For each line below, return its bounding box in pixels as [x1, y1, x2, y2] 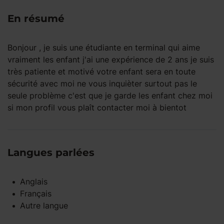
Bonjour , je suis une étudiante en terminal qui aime [7, 42, 200, 52]
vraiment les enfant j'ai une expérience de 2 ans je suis [7, 54, 214, 64]
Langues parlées [7, 146, 94, 158]
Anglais [20, 176, 47, 186]
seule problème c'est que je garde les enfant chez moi [7, 90, 212, 100]
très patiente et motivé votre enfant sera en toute [7, 66, 195, 76]
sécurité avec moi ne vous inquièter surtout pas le [7, 78, 197, 88]
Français [20, 188, 51, 198]
